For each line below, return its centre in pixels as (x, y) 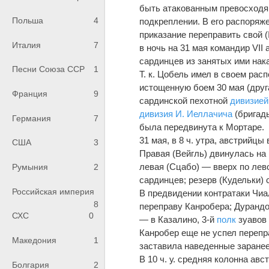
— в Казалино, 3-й (178, 219)
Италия (26, 45)
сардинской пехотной (185, 100)
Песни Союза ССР (48, 69)
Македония (34, 240)
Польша (28, 21)
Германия (32, 118)
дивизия (156, 113)
